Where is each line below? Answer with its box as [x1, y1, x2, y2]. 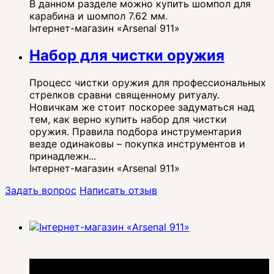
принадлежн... [29, 149, 96, 162]
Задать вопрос [5, 183, 76, 196]
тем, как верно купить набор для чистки [29, 113, 227, 125]
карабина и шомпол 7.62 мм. [29, 9, 168, 22]
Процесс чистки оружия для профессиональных [29, 76, 266, 89]
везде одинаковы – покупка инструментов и [29, 137, 245, 150]
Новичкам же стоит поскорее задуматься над [29, 100, 254, 113]
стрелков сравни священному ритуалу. [29, 88, 220, 101]
